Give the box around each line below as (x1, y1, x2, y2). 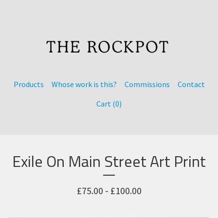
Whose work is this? (51, 79, 117, 89)
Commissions (124, 79, 170, 89)
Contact (177, 79, 205, 89)
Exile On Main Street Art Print (12, 149, 206, 173)
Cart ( (96, 98, 115, 109)
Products (13, 79, 44, 89)
